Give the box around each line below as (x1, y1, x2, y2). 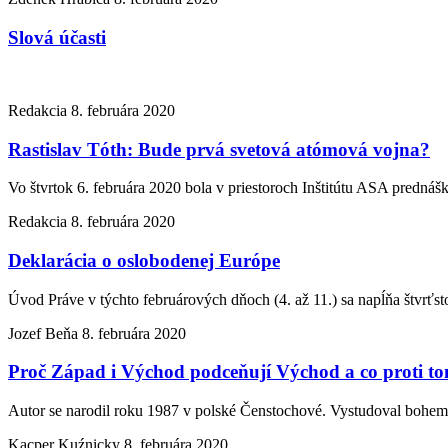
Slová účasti (8, 27, 106, 49)
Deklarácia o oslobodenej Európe (8, 250, 280, 272)
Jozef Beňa (8, 324, 82, 342)
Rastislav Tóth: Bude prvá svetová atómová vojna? (8, 138, 430, 160)
